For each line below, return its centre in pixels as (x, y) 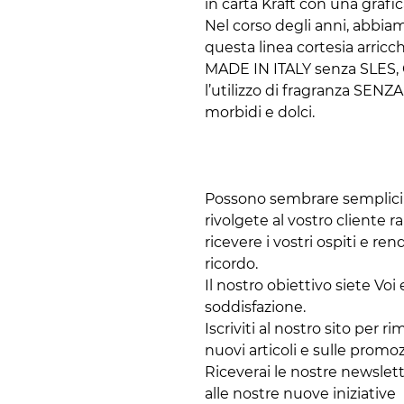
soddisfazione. (255, 308)
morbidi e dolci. (260, 113)
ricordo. (231, 264)
